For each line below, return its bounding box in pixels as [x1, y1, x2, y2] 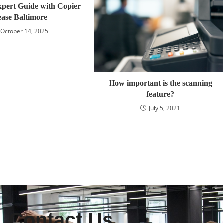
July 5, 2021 [149, 104, 181, 112]
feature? [146, 90, 175, 99]
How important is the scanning [109, 79, 212, 88]
